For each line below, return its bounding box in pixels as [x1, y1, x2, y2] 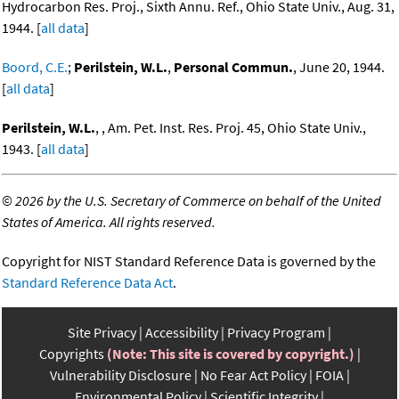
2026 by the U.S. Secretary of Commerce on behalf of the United [15, 191, 381, 210]
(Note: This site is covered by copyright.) [106, 345, 354, 363]
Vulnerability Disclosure [49, 366, 191, 385]
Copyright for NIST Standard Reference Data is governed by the [2, 252, 376, 271]
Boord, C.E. [2, 58, 68, 77]
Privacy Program [227, 323, 325, 342]
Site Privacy [68, 323, 136, 342]
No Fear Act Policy [199, 366, 306, 385]
